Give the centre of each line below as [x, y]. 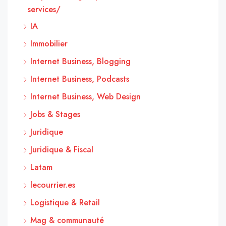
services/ [44, 9]
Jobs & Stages [55, 114]
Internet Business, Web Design [86, 96]
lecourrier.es [53, 185]
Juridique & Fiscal [62, 149]
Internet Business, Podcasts [80, 79]
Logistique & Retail [65, 202]
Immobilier [49, 43]
